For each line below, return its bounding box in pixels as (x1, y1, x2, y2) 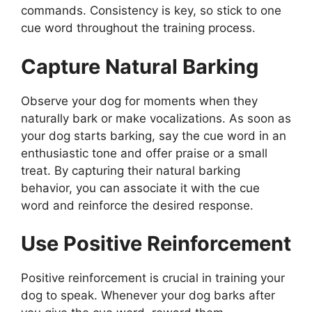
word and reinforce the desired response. (21, 198, 253, 212)
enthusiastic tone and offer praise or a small (21, 146, 267, 160)
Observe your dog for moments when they (21, 93, 258, 108)
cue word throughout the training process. (21, 21, 256, 36)
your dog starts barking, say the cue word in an (21, 128, 286, 143)
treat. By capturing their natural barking (21, 163, 240, 178)
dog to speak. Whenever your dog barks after (21, 288, 275, 303)
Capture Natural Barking (21, 54, 258, 79)
